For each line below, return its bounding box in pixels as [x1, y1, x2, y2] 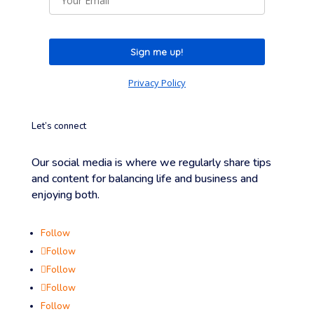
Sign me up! [130, 46, 184, 58]
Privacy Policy [128, 76, 186, 90]
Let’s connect [31, 120, 86, 133]
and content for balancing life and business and [31, 171, 258, 187]
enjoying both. [31, 187, 100, 203]
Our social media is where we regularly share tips [31, 155, 271, 171]
